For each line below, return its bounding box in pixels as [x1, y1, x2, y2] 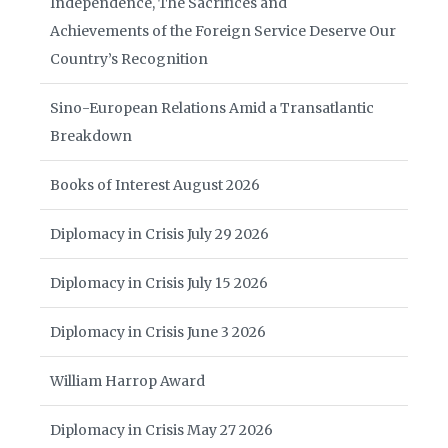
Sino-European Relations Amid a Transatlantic [50, 99, 374, 117]
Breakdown [50, 127, 132, 145]
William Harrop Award [50, 372, 205, 390]
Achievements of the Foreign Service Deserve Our [50, 22, 396, 40]
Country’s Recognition [50, 50, 208, 68]
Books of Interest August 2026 [50, 176, 260, 194]
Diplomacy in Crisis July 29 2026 [50, 225, 269, 243]
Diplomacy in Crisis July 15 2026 [50, 274, 268, 292]
